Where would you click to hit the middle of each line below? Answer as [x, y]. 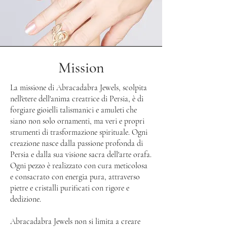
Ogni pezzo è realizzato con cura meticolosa [79, 166]
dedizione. [26, 199]
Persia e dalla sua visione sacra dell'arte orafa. [81, 155]
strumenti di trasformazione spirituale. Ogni [79, 132]
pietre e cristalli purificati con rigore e [70, 188]
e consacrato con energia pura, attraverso [75, 177]
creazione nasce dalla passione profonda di [77, 143]
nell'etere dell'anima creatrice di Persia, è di [77, 99]
